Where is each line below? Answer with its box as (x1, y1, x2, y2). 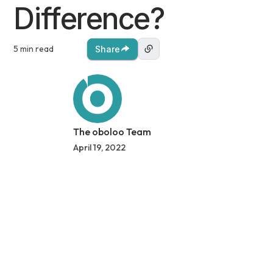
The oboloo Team (73, 126, 151, 138)
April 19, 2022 (73, 142, 126, 153)
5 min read (13, 43, 54, 54)
